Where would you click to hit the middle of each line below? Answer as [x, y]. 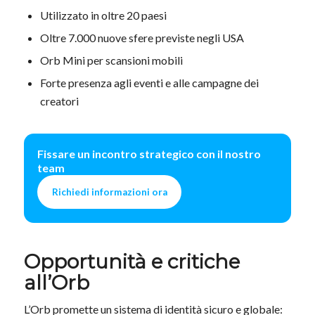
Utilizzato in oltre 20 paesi [103, 15]
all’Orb [56, 282]
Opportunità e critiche [131, 261]
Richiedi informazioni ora [109, 192]
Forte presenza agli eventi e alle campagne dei [149, 82]
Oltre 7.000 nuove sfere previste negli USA [142, 37]
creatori [59, 101]
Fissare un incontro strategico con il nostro [149, 154]
